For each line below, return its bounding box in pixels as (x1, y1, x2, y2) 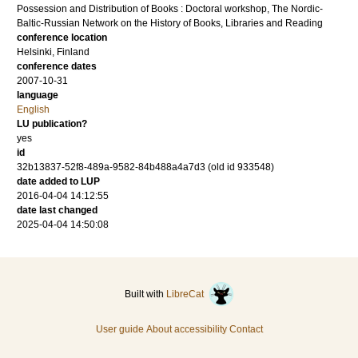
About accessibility (145, 324, 227, 336)
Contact (229, 324, 263, 336)
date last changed (17, 205, 97, 217)
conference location (17, 32, 107, 44)
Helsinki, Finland (17, 46, 89, 58)
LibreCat (165, 288, 209, 300)
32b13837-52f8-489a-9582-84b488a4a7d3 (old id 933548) (17, 161, 274, 173)
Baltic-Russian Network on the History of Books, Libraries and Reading (17, 18, 323, 30)
